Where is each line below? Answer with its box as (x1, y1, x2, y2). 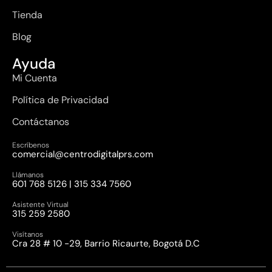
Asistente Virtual (12, 200, 69, 209)
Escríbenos (12, 140, 49, 150)
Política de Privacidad (12, 93, 109, 106)
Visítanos (12, 229, 43, 239)
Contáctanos (12, 115, 69, 128)
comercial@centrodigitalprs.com (12, 148, 153, 160)
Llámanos (12, 170, 44, 180)
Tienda (12, 8, 42, 21)
